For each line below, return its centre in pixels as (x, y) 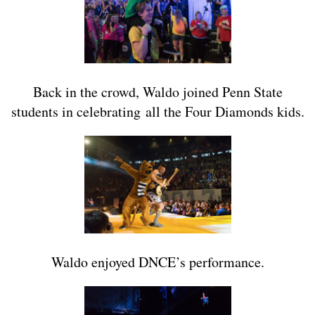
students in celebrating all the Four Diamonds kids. (157, 112)
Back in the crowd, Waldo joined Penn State (157, 92)
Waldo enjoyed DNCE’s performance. (157, 262)
